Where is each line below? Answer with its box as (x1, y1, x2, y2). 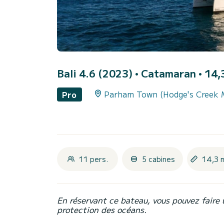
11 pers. (79, 153, 108, 164)
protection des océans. (57, 203, 146, 215)
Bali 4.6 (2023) (57, 66, 135, 81)
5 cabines (142, 153, 175, 164)
